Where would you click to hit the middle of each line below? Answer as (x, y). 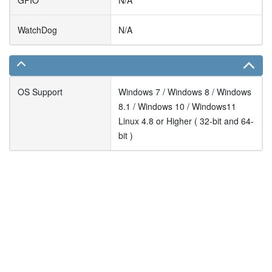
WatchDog (37, 30)
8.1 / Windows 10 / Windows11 (177, 107)
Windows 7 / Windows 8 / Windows (185, 92)
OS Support (40, 92)
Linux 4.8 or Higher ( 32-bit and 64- (186, 121)
